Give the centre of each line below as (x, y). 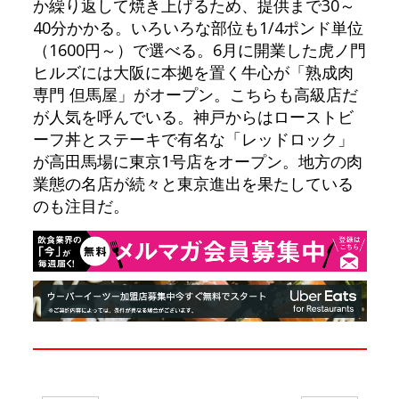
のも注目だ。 (81, 205)
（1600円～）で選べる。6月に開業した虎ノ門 (199, 49)
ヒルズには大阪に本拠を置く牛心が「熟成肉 (193, 72)
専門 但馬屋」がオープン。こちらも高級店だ (195, 94)
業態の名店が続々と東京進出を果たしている (193, 183)
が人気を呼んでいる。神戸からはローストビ (193, 116)
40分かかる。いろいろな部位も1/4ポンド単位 (198, 27)
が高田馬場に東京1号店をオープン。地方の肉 (197, 161)
